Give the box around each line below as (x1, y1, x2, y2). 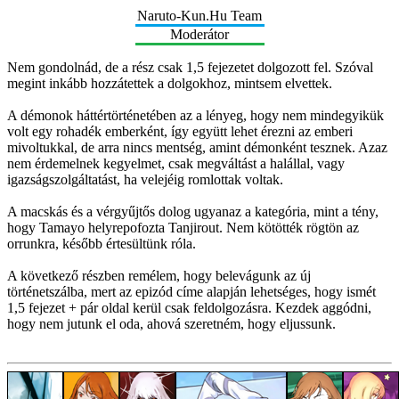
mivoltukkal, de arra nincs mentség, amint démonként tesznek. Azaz (7, 139, 387, 155)
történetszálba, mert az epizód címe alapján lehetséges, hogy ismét (7, 283, 376, 299)
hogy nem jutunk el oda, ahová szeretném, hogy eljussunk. (7, 315, 336, 331)
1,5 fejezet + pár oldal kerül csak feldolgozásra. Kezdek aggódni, (7, 299, 371, 315)
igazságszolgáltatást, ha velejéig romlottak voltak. (7, 171, 283, 187)
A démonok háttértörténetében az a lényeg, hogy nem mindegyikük (7, 107, 384, 123)
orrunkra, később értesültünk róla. (7, 235, 196, 251)
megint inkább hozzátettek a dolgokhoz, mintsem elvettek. (7, 75, 332, 91)
